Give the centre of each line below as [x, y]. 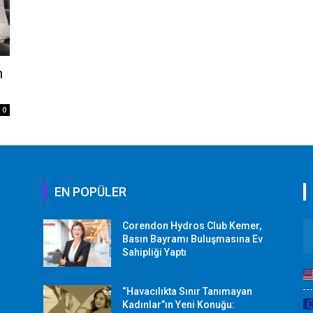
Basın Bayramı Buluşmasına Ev [193, 239]
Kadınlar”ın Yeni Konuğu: [179, 304]
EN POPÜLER [90, 191]
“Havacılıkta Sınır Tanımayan [188, 291]
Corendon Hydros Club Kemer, [192, 225]
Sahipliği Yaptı [155, 252]
